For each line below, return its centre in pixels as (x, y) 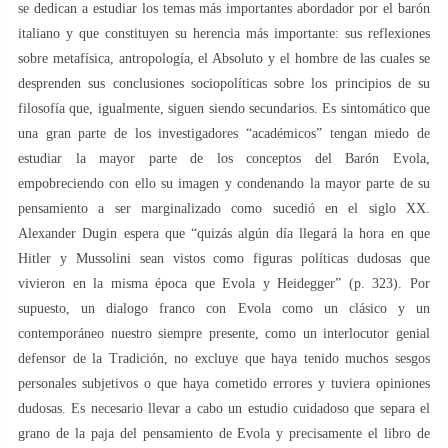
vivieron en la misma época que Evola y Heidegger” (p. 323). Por (224, 283)
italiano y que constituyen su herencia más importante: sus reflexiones (224, 33)
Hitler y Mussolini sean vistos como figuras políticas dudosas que (224, 258)
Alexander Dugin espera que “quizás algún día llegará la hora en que (224, 233)
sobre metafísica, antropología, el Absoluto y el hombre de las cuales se (224, 58)
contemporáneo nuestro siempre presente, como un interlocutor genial (224, 333)
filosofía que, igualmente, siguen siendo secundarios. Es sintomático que (224, 108)
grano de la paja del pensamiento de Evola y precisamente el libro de (224, 433)
